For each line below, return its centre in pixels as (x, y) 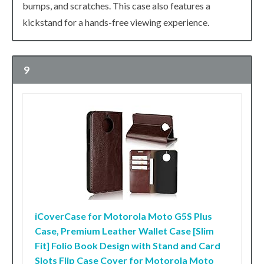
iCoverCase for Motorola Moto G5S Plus (123, 216)
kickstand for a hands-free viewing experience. (116, 22)
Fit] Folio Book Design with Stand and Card (128, 245)
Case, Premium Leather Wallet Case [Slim (124, 230)
